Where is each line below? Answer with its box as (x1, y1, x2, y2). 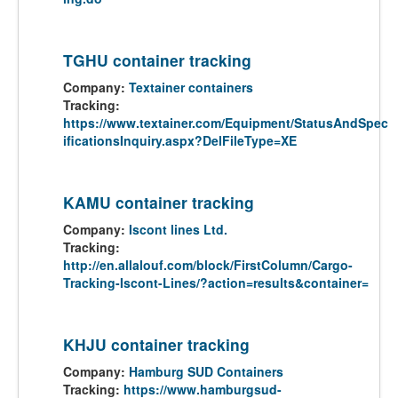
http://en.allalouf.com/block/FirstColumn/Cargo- (63, 256, 353, 274)
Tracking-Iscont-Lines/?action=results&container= (63, 274, 369, 291)
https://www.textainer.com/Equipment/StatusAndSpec (63, 114, 388, 131)
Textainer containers (129, 78, 253, 96)
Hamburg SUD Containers (129, 362, 283, 380)
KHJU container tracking (63, 333, 250, 355)
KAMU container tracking (63, 191, 254, 213)
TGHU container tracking (63, 49, 251, 71)
